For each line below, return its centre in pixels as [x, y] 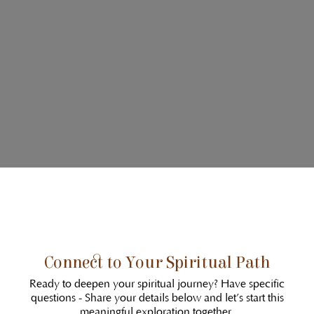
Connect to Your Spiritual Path [157, 263]
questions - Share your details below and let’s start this [157, 298]
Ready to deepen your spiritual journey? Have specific [157, 284]
